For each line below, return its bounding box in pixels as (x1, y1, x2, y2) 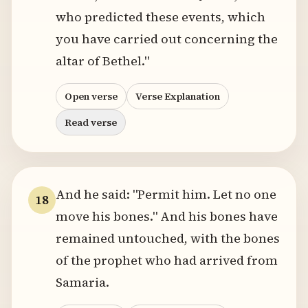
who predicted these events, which (56, 8, 265, 25)
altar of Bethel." (56, 52, 149, 69)
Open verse (65, 89, 118, 103)
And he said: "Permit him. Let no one (56, 186, 276, 203)
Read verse (65, 115, 117, 129)
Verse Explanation (135, 89, 220, 103)
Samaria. (56, 274, 109, 291)
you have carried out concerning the (56, 30, 278, 47)
